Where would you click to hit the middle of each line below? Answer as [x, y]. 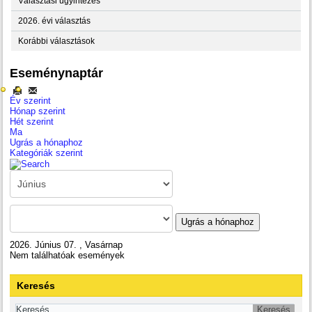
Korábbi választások [57, 41]
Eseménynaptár [57, 73]
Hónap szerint [38, 111]
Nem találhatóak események [68, 255]
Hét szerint [32, 121]
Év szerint [31, 100]
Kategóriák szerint [47, 153]
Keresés [36, 285]
